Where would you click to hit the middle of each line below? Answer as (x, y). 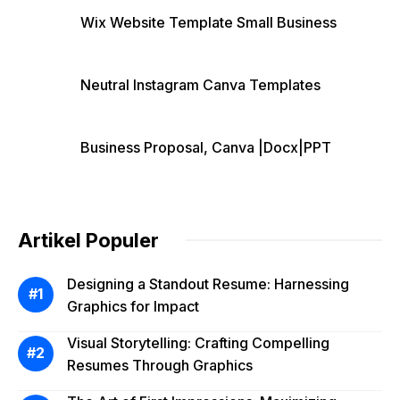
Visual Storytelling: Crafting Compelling (198, 342)
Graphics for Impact (133, 306)
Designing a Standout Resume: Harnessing (208, 283)
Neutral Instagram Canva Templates (200, 84)
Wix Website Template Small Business (208, 22)
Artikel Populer (88, 240)
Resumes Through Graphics (160, 365)
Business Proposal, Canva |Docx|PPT (206, 147)
